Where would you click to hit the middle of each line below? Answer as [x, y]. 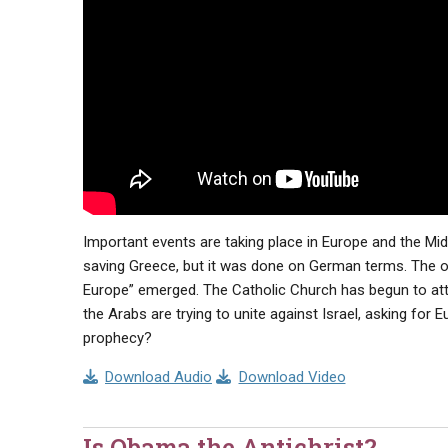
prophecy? [117, 338]
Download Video [292, 377]
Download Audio [158, 377]
